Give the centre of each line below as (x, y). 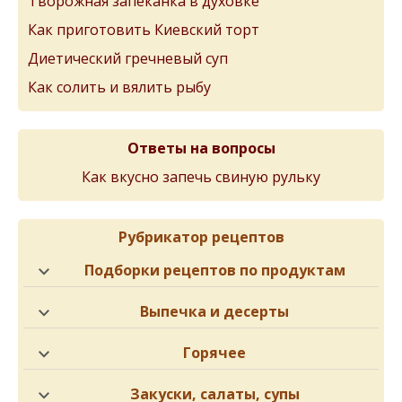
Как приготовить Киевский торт (144, 29)
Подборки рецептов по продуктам (214, 270)
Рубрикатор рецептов (201, 236)
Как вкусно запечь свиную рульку (201, 176)
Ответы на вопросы (201, 148)
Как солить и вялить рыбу (119, 87)
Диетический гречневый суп (128, 58)
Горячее (214, 352)
